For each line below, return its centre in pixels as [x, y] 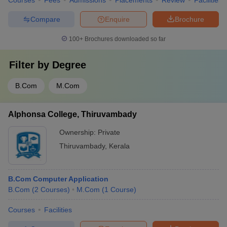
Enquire [117, 19]
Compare [45, 19]
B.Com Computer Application [58, 179]
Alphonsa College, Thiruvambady [72, 114]
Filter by [31, 65]
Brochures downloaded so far [124, 39]
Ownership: [79, 132]
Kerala [119, 146]
